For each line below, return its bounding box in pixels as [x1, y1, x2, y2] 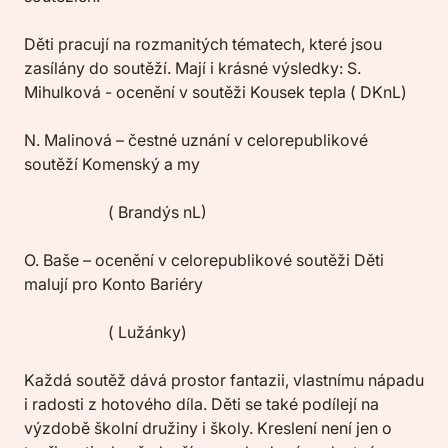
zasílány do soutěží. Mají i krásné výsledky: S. [24, 58, 361, 78]
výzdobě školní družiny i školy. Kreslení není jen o [24, 418, 392, 438]
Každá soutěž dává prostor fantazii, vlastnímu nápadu [24, 370, 424, 390]
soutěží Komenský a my [24, 154, 200, 174]
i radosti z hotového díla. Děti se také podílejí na [24, 394, 379, 414]
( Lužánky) [24, 322, 187, 342]
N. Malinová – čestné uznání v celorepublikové [24, 130, 368, 150]
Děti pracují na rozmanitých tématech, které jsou [24, 34, 382, 54]
